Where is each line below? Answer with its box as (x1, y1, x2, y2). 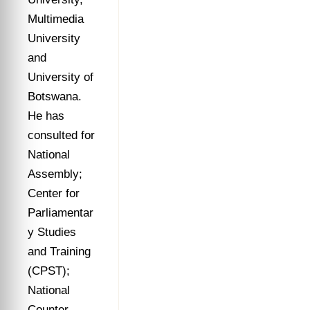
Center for (28, 187, 80, 200)
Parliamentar (28, 206, 93, 219)
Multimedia (28, 12, 84, 26)
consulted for (28, 129, 95, 142)
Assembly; (28, 167, 82, 181)
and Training (28, 245, 91, 258)
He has (28, 109, 64, 122)
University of (28, 71, 93, 84)
